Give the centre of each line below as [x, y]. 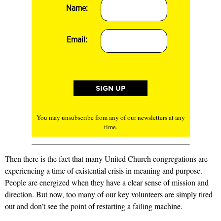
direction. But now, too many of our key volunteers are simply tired [109, 194]
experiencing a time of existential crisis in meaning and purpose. [104, 170]
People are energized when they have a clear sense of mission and [107, 182]
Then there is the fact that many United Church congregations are [106, 158]
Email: [77, 40]
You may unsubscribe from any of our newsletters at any [110, 117]
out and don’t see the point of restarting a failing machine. [94, 206]
